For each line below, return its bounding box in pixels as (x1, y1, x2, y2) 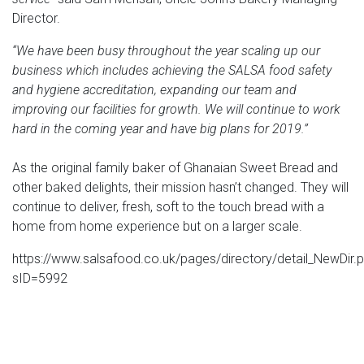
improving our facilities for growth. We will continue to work (12, 101, 340, 117)
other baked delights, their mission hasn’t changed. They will (12, 179, 349, 195)
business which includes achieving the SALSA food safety (12, 62, 331, 78)
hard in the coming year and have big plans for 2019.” (12, 120, 308, 136)
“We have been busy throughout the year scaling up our (12, 42, 320, 58)
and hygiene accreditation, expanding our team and (12, 81, 297, 97)
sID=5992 (12, 270, 67, 286)
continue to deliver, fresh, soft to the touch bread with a (12, 198, 324, 214)
